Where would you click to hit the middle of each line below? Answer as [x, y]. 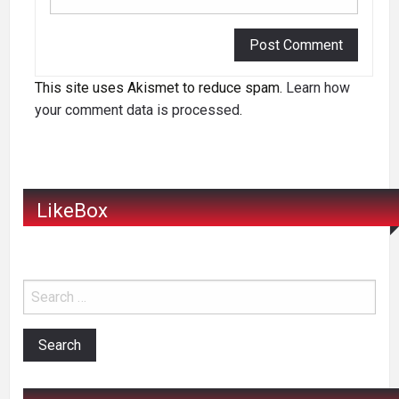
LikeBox [72, 210]
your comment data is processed [137, 110]
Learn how [318, 88]
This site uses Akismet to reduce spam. [160, 88]
